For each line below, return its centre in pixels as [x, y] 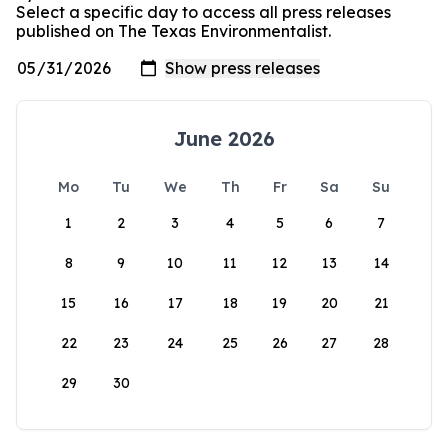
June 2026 [224, 139]
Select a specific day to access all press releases [203, 12]
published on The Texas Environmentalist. [173, 31]
